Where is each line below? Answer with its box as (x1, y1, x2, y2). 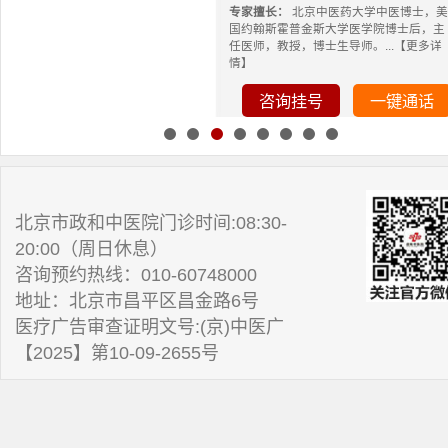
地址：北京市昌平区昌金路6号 (15, 291, 260, 312)
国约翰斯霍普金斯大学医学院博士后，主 (228, 22, 445, 36)
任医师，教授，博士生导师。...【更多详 (228, 39, 442, 53)
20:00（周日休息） (15, 239, 169, 260)
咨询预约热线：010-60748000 (15, 265, 258, 286)
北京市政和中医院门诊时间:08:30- (15, 213, 288, 234)
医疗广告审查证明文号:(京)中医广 (15, 317, 285, 338)
